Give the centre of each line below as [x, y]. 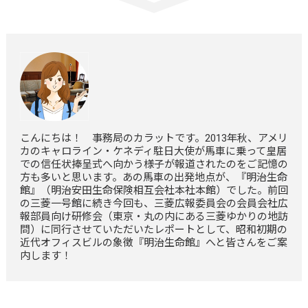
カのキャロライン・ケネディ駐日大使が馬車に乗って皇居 [153, 151]
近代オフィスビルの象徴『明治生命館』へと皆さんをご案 [153, 242]
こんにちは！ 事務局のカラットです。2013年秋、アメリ [154, 138]
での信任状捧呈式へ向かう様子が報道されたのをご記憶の [154, 164]
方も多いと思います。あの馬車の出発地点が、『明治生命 [153, 177]
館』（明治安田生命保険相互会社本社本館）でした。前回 [154, 190]
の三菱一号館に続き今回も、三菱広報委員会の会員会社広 [154, 203]
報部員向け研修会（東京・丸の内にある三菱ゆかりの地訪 [154, 216]
